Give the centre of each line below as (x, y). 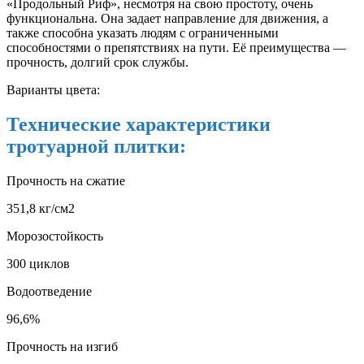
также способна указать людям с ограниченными (143, 33)
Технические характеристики (139, 125)
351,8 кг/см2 (41, 209)
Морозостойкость (55, 236)
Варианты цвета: (53, 90)
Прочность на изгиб (62, 347)
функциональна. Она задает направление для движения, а (167, 19)
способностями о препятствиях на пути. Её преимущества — (176, 48)
